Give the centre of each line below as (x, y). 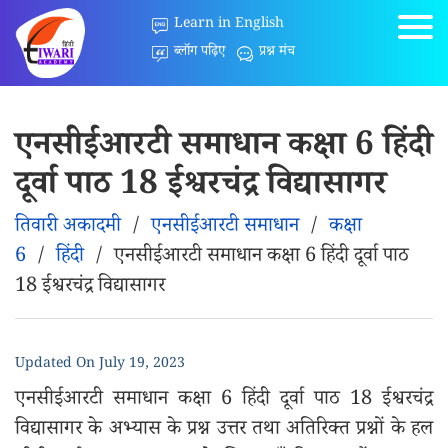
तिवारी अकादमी (68, 228)
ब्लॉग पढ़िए (200, 53)
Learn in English (229, 25)
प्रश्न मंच (277, 53)
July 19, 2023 (142, 365)
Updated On (57, 365)
